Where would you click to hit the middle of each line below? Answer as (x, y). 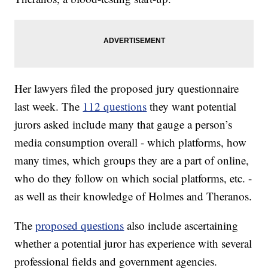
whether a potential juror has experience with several (133, 243)
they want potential (192, 106)
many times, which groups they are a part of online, (132, 160)
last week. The (49, 106)
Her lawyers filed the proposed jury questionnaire (127, 89)
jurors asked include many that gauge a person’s (124, 124)
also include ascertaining (181, 226)
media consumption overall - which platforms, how (131, 142)
